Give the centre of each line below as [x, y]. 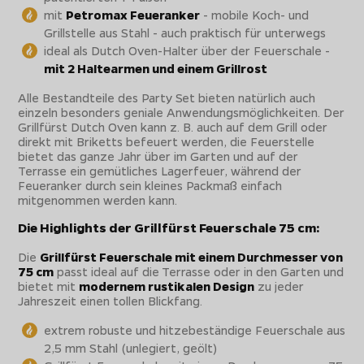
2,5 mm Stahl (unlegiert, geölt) [131, 347]
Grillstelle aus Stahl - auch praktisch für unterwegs [185, 32]
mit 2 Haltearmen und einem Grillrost [156, 68]
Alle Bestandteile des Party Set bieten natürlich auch [167, 97]
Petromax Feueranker [133, 14]
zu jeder [279, 286]
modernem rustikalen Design [167, 286]
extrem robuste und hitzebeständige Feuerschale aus [195, 329]
